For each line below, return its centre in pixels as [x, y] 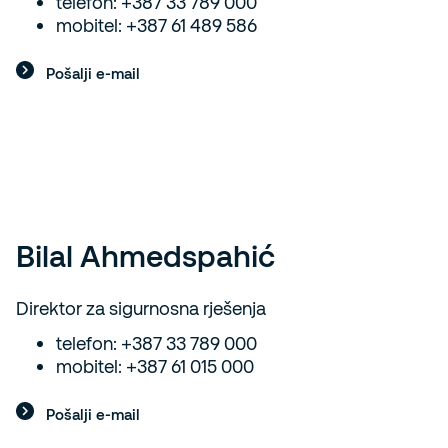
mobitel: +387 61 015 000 [155, 366]
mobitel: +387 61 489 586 [156, 25]
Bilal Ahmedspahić [146, 255]
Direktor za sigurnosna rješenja [141, 308]
